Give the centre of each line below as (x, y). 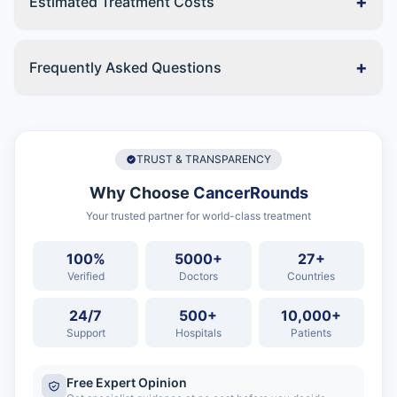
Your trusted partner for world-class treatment (198, 216)
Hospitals (198, 333)
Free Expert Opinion (127, 382)
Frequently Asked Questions (125, 67)
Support (86, 333)
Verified (86, 276)
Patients (311, 333)
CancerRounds (250, 193)
